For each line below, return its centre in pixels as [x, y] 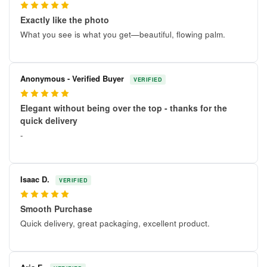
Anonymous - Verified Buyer [73, 79]
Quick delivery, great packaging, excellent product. [115, 223]
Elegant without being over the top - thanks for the [124, 108]
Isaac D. [36, 179]
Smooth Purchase [56, 209]
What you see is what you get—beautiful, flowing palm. [123, 35]
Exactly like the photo [65, 20]
